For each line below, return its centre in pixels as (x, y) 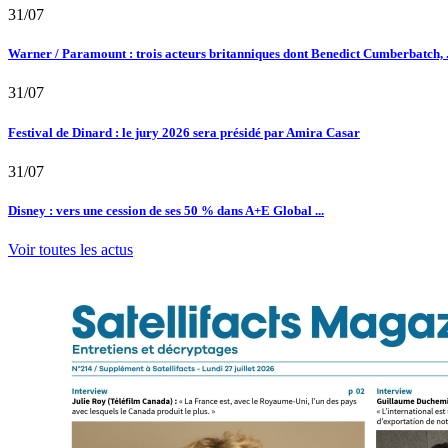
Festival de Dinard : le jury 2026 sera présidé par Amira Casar (184, 132)
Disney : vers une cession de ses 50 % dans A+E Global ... (166, 210)
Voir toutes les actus (70, 250)
